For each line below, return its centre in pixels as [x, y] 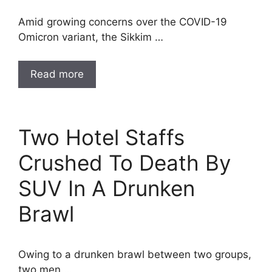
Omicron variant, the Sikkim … [91, 37]
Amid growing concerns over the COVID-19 [123, 22]
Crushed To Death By [124, 162]
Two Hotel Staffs [101, 137]
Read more [57, 74]
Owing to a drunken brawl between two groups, [135, 254]
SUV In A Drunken [107, 188]
